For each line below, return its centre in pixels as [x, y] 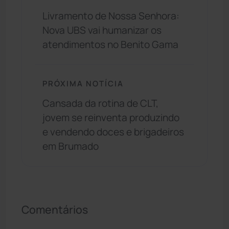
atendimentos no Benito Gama [110, 45]
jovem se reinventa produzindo [111, 117]
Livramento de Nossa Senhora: [111, 16]
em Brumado [71, 146]
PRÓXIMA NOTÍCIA [83, 84]
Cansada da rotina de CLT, [100, 103]
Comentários [55, 209]
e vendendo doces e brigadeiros [113, 132]
